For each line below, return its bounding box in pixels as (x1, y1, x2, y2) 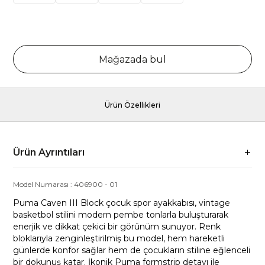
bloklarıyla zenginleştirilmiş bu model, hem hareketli (13, 233, 225, 244)
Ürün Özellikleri (105, 101, 160, 109)
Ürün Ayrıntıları (13, 147, 85, 158)
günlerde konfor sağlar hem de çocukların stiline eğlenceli (13, 245, 251, 256)
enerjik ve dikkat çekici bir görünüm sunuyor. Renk (13, 221, 221, 232)
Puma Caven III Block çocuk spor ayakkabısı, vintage (13, 198, 231, 208)
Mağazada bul (99, 54, 166, 65)
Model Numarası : (13, 180, 75, 189)
